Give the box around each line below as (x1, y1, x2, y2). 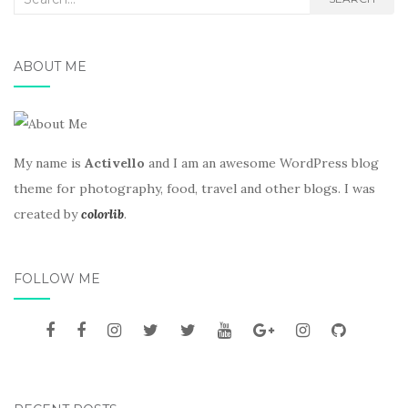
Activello (85, 155, 145, 172)
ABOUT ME (14, 57, 87, 75)
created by (14, 206, 81, 223)
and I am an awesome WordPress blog (145, 155, 379, 172)
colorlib (81, 206, 124, 223)
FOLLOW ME (14, 270, 100, 288)
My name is (14, 155, 85, 172)
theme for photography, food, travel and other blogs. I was (14, 180, 375, 198)
